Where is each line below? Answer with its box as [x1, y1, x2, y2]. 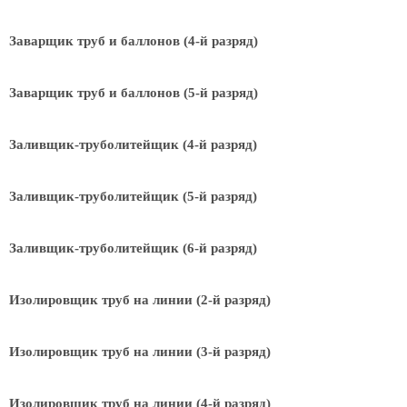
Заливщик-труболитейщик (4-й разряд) [9, 137, 257, 152]
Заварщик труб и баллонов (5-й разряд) [9, 85, 258, 100]
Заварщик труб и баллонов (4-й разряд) [9, 34, 258, 48]
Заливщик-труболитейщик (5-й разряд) [9, 189, 257, 203]
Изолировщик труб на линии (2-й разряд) [9, 293, 271, 307]
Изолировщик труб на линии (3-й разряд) [9, 344, 271, 359]
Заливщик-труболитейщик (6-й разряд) [9, 241, 257, 255]
